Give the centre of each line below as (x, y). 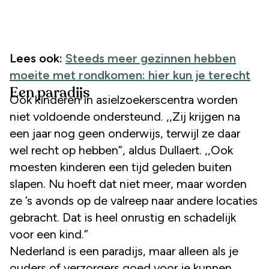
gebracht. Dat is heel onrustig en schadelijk (123, 217)
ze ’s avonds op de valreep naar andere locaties (134, 200)
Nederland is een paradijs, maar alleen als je (124, 251)
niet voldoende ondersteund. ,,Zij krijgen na (125, 116)
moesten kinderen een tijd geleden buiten (121, 167)
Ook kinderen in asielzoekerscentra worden (124, 99)
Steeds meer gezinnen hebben (151, 58)
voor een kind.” (49, 234)
